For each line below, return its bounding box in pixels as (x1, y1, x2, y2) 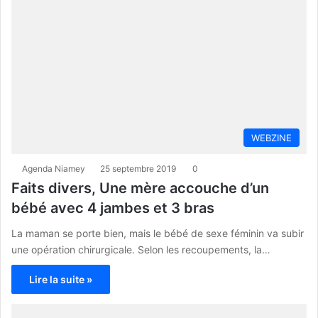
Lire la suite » (29, 273, 92, 286)
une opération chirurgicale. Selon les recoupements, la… (11, 243, 270, 256)
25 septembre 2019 (100, 163, 176, 175)
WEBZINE (251, 132, 292, 144)
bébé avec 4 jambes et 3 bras (11, 199, 214, 217)
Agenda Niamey (22, 163, 85, 175)
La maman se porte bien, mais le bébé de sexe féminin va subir (11, 227, 304, 240)
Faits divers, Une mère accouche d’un (11, 180, 269, 197)
